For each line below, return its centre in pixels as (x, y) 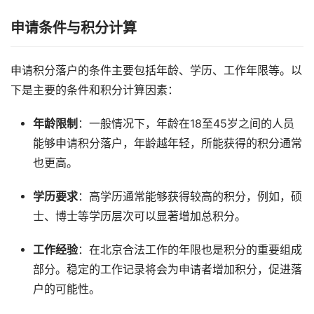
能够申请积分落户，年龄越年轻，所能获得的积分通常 (167, 144)
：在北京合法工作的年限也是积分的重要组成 (190, 250)
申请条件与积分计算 (74, 28)
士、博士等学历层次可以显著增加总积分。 (139, 217)
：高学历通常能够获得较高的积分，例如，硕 (190, 197)
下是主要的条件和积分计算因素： (95, 90)
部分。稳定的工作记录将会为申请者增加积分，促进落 (167, 270)
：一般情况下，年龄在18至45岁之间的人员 (186, 124)
